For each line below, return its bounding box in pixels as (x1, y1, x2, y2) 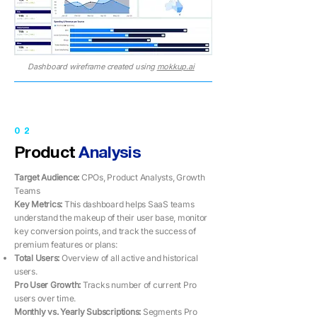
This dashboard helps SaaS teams (64, 199, 195, 209)
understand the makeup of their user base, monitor (14, 212, 208, 223)
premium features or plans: (14, 239, 117, 250)
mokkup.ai (156, 62, 195, 71)
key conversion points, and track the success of (14, 226, 196, 236)
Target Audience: (14, 172, 81, 183)
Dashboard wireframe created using (28, 62, 157, 71)
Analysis (79, 146, 141, 161)
